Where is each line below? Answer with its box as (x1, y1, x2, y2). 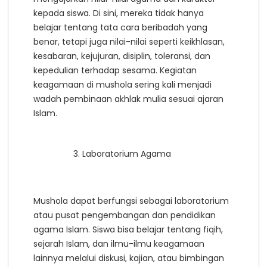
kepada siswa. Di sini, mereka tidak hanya (33, 7, 204, 19)
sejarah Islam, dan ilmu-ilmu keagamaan (33, 237, 204, 250)
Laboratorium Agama (82, 147, 171, 160)
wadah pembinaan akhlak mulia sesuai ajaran (33, 92, 223, 105)
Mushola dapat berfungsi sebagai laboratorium (33, 194, 229, 207)
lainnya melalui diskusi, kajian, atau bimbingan (33, 252, 224, 264)
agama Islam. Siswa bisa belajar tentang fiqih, (33, 223, 223, 235)
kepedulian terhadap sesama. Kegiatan (33, 64, 197, 76)
